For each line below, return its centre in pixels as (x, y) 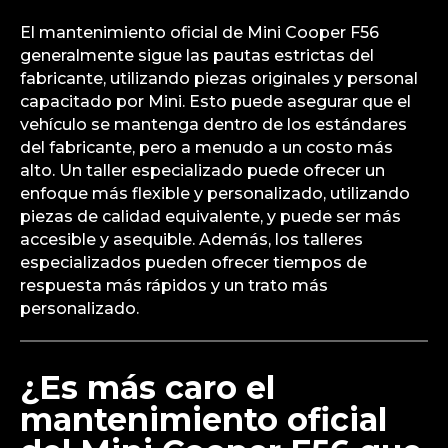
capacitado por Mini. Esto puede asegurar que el (215, 101)
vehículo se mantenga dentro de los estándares (213, 124)
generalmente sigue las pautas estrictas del (197, 55)
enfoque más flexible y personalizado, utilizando (215, 193)
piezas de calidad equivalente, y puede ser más (210, 216)
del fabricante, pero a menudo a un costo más (206, 147)
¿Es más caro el (147, 387)
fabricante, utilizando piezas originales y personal (219, 78)
